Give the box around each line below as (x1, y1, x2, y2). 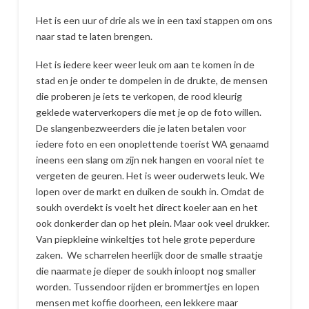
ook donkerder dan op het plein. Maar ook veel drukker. (35, 217, 270, 230)
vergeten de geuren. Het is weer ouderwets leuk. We (35, 170, 265, 182)
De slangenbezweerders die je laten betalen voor (35, 122, 246, 134)
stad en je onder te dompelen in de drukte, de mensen (35, 74, 268, 87)
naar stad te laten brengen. (35, 30, 152, 42)
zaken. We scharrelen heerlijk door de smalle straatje (35, 249, 263, 261)
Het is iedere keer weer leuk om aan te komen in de (35, 59, 255, 71)
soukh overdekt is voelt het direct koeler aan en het (35, 201, 258, 214)
